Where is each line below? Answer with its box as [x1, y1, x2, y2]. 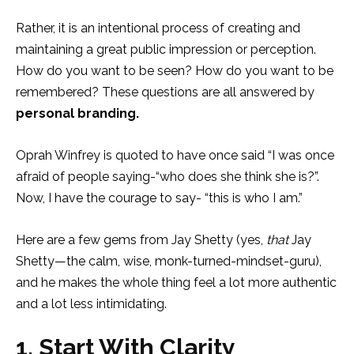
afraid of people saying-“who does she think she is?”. [16, 168, 319, 184]
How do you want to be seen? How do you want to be [16, 62, 333, 78]
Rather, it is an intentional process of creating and [16, 20, 300, 36]
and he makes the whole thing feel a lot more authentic [16, 274, 337, 290]
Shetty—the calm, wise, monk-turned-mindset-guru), [16, 253, 322, 269]
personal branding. [16, 105, 139, 121]
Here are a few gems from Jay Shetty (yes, [16, 232, 266, 247]
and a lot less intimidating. [16, 296, 167, 311]
